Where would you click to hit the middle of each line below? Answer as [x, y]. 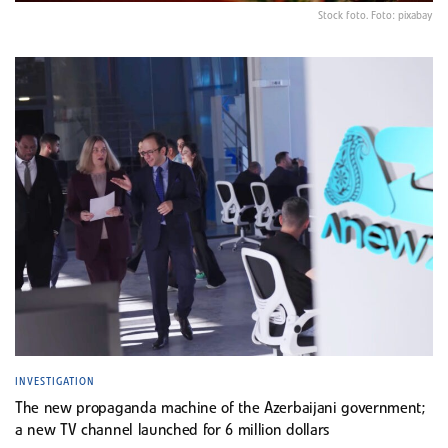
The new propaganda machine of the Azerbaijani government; [220, 408]
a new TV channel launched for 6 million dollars [175, 430]
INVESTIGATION [55, 381]
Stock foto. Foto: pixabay [375, 15]
